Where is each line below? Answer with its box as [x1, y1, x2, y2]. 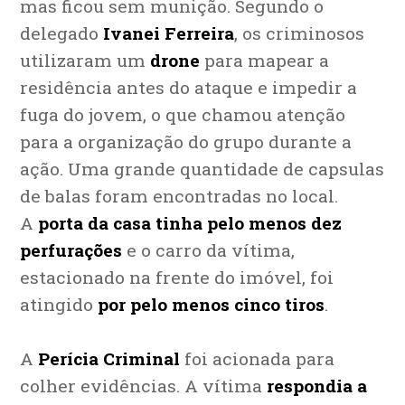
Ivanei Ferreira [103, 22, 235, 45]
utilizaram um [20, 49, 151, 72]
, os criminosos [234, 22, 365, 45]
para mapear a [200, 49, 330, 72]
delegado [20, 22, 104, 45]
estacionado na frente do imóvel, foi [20, 266, 334, 289]
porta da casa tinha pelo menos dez [38, 212, 343, 235]
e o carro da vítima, [122, 239, 296, 262]
